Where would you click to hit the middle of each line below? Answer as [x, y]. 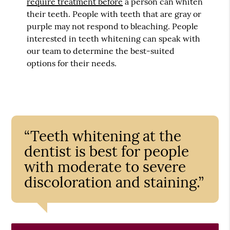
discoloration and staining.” [114, 182]
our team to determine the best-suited [101, 51]
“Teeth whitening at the [103, 136]
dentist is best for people [107, 151]
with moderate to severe [105, 167]
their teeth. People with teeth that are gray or [114, 14]
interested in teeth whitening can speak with [114, 38]
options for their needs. [72, 63]
